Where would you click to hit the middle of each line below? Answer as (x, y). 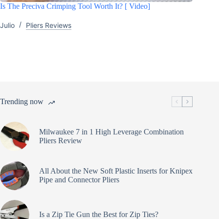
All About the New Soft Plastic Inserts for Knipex (116, 171)
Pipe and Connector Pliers (79, 179)
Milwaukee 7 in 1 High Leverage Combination (111, 131)
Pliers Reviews (49, 25)
